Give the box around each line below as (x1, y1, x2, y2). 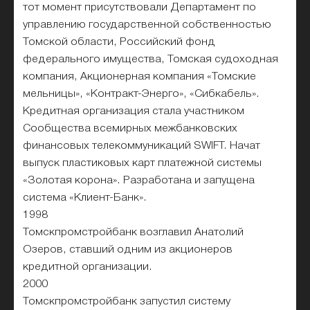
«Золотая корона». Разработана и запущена (23, 175, 255, 185)
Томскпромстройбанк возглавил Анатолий (23, 227, 244, 237)
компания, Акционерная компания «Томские (23, 71, 257, 82)
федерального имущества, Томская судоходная (23, 54, 279, 64)
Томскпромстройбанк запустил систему (23, 296, 231, 307)
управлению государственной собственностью (23, 19, 272, 30)
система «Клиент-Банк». (23, 192, 147, 203)
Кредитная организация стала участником (23, 106, 245, 116)
